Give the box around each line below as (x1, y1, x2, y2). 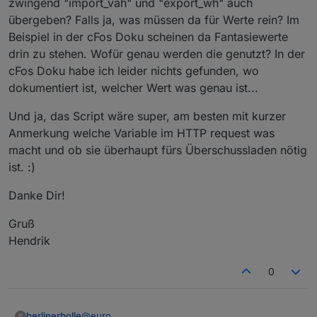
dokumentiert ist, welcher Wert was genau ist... (8, 80, 258, 95)
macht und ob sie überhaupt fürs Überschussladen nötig (8, 142, 307, 157)
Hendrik (8, 233, 50, 248)
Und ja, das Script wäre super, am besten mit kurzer (8, 108, 286, 123)
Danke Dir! (8, 188, 65, 202)
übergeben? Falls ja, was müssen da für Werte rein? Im (8, 12, 299, 27)
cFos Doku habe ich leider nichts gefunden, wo (8, 63, 259, 78)
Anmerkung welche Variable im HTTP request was (8, 125, 275, 140)
